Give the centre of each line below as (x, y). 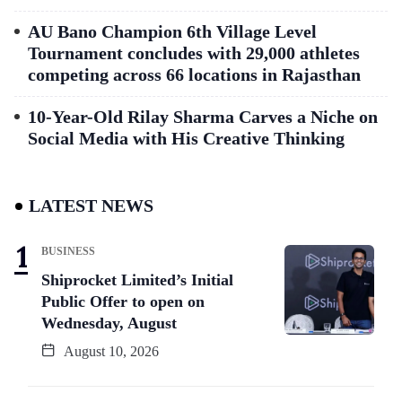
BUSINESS (68, 252)
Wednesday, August (109, 323)
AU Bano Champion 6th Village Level (172, 32)
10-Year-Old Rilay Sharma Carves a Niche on (203, 117)
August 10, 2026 (109, 352)
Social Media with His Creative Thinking (186, 139)
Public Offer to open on (123, 302)
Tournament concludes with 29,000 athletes (194, 53)
